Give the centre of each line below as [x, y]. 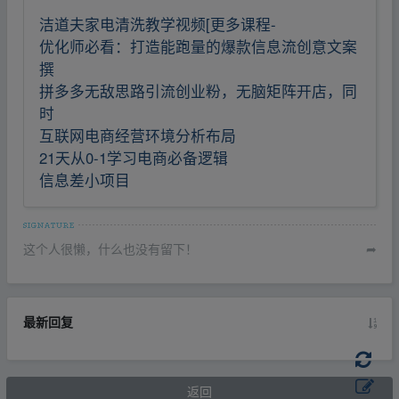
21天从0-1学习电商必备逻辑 [134, 157]
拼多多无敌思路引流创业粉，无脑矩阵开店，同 [198, 90]
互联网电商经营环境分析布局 [138, 135]
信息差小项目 [85, 179]
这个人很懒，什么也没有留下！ [110, 249]
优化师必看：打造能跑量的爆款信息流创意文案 [198, 46]
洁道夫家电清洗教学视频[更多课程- [158, 24]
